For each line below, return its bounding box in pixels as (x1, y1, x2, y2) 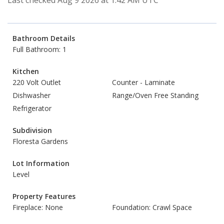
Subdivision (12, 125, 52, 135)
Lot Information (12, 158, 69, 168)
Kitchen (12, 66, 39, 76)
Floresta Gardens (12, 136, 68, 146)
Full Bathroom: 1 (12, 44, 66, 54)
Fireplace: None (12, 202, 63, 212)
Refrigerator (12, 103, 51, 113)
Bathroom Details (12, 33, 75, 43)
